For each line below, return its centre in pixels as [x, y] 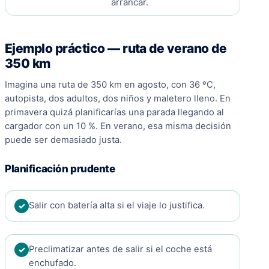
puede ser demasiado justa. [63, 140]
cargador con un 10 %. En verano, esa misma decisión [118, 126]
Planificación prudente [60, 169]
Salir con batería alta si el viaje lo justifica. [117, 206]
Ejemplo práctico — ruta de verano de [116, 49]
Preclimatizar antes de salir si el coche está [120, 249]
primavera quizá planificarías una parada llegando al [114, 113]
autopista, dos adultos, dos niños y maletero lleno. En [118, 99]
